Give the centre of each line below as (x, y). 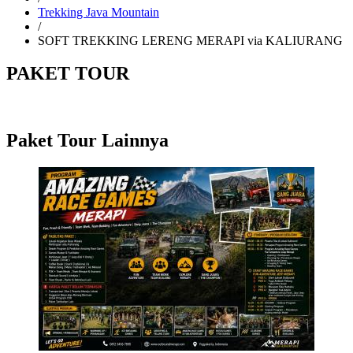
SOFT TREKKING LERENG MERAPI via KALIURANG (190, 40)
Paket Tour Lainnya (87, 141)
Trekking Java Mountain (98, 12)
